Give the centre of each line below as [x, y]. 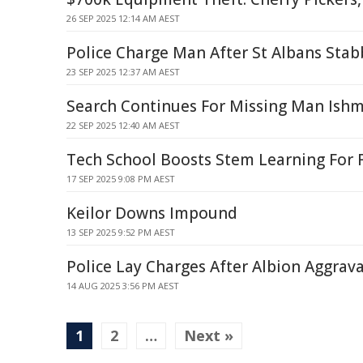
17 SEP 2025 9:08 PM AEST [121, 179]
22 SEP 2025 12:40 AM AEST [123, 125]
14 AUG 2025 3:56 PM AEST [123, 286]
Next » [209, 335]
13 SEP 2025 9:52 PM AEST [121, 232]
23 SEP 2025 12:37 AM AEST [123, 72]
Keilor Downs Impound [152, 213]
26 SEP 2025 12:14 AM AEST [123, 18]
